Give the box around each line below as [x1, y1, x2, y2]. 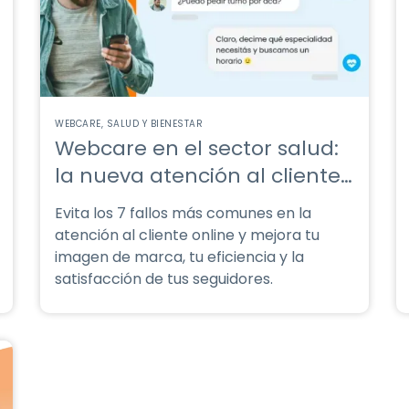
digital [55, 189, 119, 217]
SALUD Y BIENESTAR [106, 117, 203, 131]
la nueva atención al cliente [55, 162, 341, 190]
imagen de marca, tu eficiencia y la [55, 246, 304, 267]
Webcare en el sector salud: [55, 134, 339, 163]
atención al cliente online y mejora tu [55, 225, 320, 246]
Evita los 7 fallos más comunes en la [55, 203, 311, 224]
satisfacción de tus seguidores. [55, 268, 273, 289]
